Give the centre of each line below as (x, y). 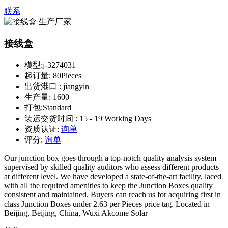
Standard (57, 107)
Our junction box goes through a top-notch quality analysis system (110, 158)
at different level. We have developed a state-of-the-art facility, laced (113, 176)
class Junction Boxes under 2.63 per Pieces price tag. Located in (107, 204)
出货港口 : (44, 86)
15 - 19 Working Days (115, 118)
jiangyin (76, 86)
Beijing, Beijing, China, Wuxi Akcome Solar (76, 213)
